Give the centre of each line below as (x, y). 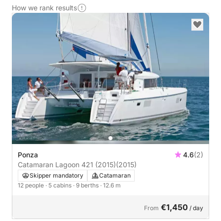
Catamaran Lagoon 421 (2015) (67, 165)
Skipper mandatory (56, 175)
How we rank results (44, 7)
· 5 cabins (59, 185)
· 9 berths (87, 185)
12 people (32, 185)
